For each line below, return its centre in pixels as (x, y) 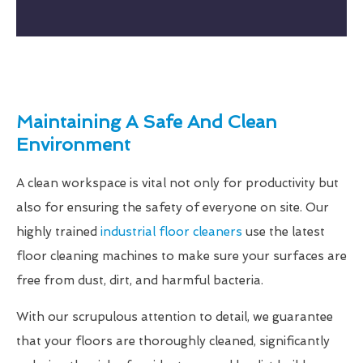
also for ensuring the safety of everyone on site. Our (173, 208)
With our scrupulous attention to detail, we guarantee (175, 317)
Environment (73, 145)
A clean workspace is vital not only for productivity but (177, 184)
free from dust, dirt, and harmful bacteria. (140, 281)
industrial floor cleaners (171, 232)
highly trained (58, 232)
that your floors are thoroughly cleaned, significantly (173, 342)
